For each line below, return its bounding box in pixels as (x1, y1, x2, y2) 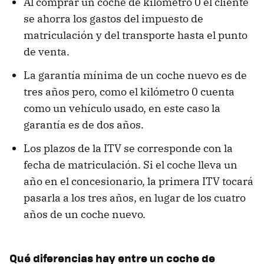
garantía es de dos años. (24, 118, 144, 132)
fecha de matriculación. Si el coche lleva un (24, 158, 237, 172)
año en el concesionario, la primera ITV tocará (24, 174, 253, 189)
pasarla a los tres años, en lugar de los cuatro (24, 191, 246, 205)
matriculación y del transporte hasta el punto (24, 28, 247, 42)
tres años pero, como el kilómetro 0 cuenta (24, 85, 235, 99)
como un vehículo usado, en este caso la (24, 101, 220, 115)
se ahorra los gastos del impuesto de (24, 12, 203, 26)
